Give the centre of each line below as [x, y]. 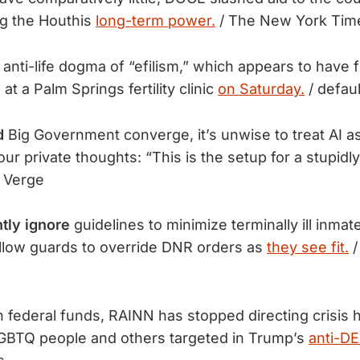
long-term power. [155, 20]
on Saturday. [261, 88]
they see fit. [308, 247]
